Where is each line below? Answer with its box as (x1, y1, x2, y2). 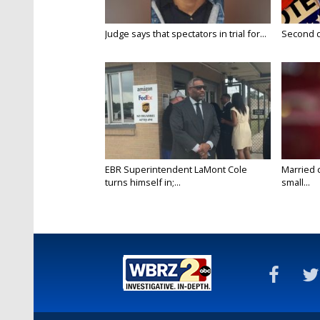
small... (281, 176, 310, 189)
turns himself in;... (105, 176, 181, 189)
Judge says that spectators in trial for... (105, 27, 266, 41)
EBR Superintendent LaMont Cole (105, 163, 247, 176)
